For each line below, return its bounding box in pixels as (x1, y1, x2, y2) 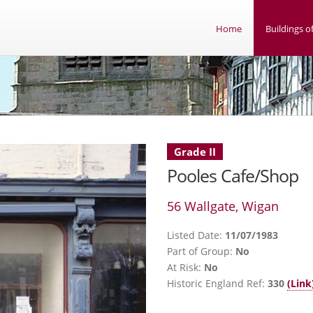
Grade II (174, 145, 216, 159)
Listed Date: (167, 228, 225, 242)
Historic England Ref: (167, 277, 268, 290)
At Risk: (167, 261, 204, 274)
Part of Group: (167, 245, 235, 258)
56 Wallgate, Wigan (167, 198, 279, 214)
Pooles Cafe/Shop (167, 164, 298, 187)
